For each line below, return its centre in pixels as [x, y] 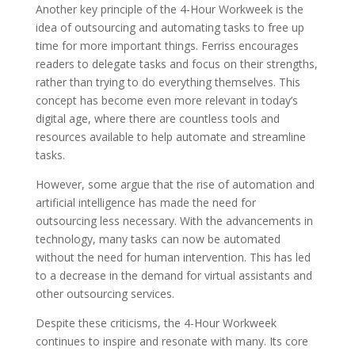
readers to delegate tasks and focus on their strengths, [176, 64]
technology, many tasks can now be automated [158, 239]
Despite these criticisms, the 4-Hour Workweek [156, 323]
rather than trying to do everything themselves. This [168, 82]
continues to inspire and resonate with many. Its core [172, 341]
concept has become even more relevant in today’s [166, 100]
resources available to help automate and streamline [170, 137]
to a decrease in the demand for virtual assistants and [174, 275]
